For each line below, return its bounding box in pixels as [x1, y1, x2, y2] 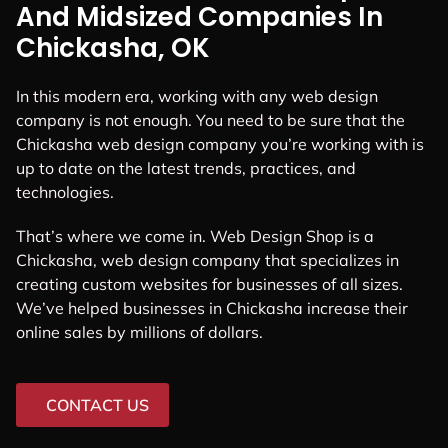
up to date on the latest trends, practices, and [16, 158, 356, 179]
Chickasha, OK [16, 30, 210, 67]
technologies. [16, 182, 114, 203]
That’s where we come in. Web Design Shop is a [16, 225, 374, 246]
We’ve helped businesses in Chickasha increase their [16, 297, 408, 318]
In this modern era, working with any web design [16, 86, 378, 107]
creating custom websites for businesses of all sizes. [16, 273, 403, 294]
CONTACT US [46, 394, 149, 415]
